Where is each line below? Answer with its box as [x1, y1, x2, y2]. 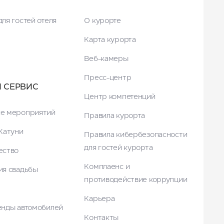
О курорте [84, 18, 121, 24]
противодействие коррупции [84, 177, 187, 183]
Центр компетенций [84, 94, 155, 100]
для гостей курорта [84, 145, 153, 151]
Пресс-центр [84, 75, 131, 81]
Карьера [84, 196, 115, 202]
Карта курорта [84, 37, 136, 43]
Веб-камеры [84, 56, 128, 62]
